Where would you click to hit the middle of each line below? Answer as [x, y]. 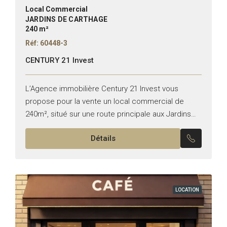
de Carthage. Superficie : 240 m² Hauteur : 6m [104, 126]
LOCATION [187, 190]
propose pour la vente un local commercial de [105, 101]
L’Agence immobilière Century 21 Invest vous [102, 88]
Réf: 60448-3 [46, 43]
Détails [103, 138]
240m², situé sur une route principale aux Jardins [108, 114]
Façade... [41, 139]
